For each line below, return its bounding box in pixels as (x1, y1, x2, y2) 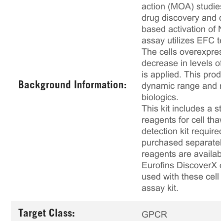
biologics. (142, 92, 179, 102)
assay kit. (142, 183, 179, 193)
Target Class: (18, 209, 75, 220)
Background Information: (18, 80, 127, 91)
